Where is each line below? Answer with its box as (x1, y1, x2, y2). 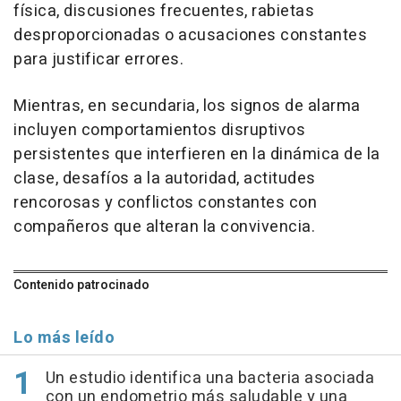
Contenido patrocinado (13, 276, 149, 295)
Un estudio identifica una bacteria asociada (45, 366, 374, 391)
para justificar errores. (13, 47, 183, 73)
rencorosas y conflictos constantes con (13, 191, 317, 216)
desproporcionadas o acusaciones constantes (13, 23, 367, 48)
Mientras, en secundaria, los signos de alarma (13, 94, 361, 119)
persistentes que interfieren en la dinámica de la (13, 142, 380, 167)
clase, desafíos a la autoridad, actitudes (13, 166, 316, 192)
